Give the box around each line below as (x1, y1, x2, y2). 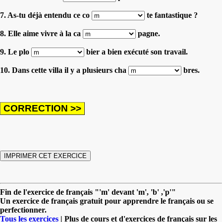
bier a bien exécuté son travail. (84, 47, 188, 56)
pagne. (136, 29, 160, 38)
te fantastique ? (145, 10, 198, 19)
